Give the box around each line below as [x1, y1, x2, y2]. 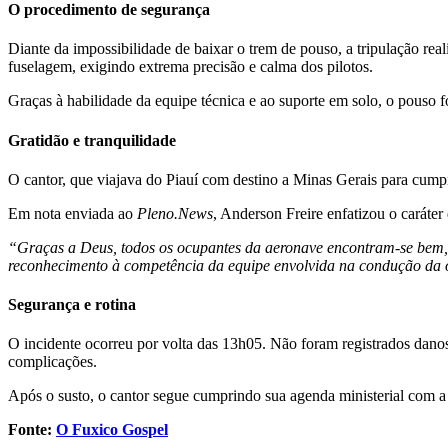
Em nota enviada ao [8, 204, 137, 222]
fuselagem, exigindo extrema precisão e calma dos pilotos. [8, 58, 373, 76]
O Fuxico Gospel [56, 421, 168, 439]
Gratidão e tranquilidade [8, 131, 176, 149]
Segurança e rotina [8, 296, 136, 314]
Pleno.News [137, 204, 213, 222]
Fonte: [8, 421, 56, 439]
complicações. [8, 353, 97, 371]
